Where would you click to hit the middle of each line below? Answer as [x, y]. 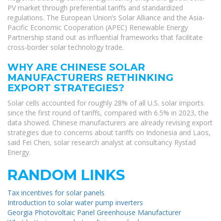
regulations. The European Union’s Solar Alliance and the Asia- [106, 18]
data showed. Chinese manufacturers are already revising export [110, 123]
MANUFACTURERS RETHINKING [90, 78]
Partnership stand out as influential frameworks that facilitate [105, 37]
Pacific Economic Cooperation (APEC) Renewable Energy [98, 28]
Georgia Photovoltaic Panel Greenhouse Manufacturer [94, 213]
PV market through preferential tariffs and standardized [95, 8]
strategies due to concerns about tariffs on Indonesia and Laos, [109, 133]
